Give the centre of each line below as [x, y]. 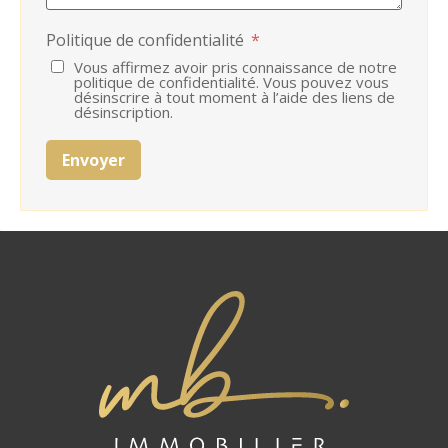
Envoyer [93, 160]
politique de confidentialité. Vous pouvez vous [231, 82]
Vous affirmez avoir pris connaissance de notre [235, 67]
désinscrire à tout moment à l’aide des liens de [234, 97]
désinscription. [123, 112]
